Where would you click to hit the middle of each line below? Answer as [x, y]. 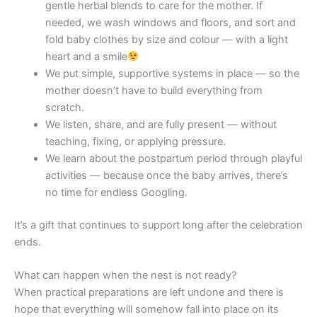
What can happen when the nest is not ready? [125, 276]
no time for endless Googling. [116, 193]
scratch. [64, 108]
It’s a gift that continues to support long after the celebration [158, 225]
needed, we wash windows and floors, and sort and [170, 23]
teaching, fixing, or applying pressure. [135, 142]
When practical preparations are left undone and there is [149, 293]
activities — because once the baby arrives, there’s [166, 176]
